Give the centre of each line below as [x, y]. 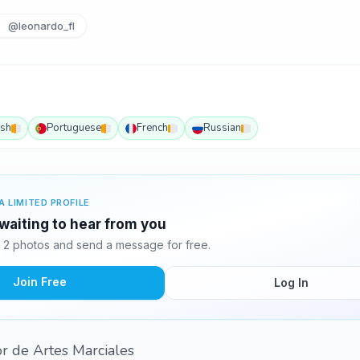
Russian [222, 128]
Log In [291, 282]
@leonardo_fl [42, 26]
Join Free [39, 282]
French [152, 128]
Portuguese [74, 128]
